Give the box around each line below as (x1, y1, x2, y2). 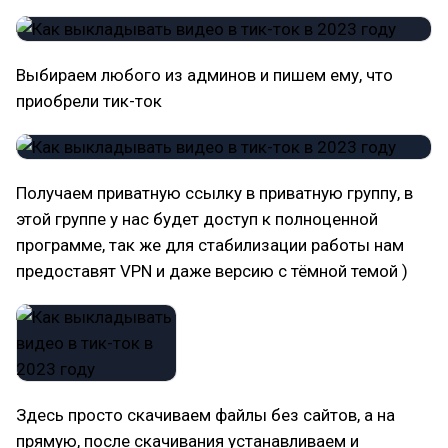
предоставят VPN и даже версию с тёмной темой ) (16, 261, 408, 281)
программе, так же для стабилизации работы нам (16, 235, 404, 255)
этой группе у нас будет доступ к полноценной (16, 209, 378, 229)
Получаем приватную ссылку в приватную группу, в (16, 183, 413, 203)
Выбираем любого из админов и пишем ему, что (16, 65, 393, 85)
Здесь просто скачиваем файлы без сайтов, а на (16, 405, 395, 425)
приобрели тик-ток (16, 91, 162, 111)
